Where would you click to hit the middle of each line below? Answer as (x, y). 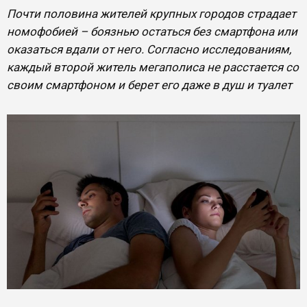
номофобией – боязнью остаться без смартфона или (152, 32)
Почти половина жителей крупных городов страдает (151, 14)
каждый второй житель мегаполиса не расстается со (153, 67)
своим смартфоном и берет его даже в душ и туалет (149, 85)
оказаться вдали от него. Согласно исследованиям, (149, 49)
